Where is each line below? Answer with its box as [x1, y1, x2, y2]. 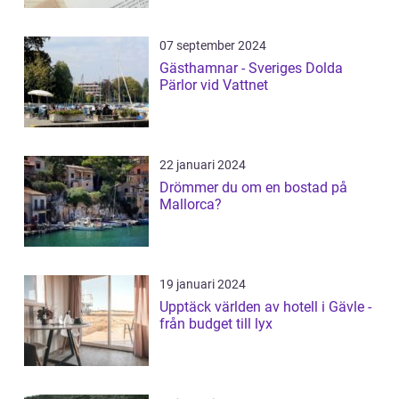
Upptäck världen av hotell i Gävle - [159, 297, 371, 315]
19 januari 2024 [159, 276, 246, 291]
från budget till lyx [159, 314, 273, 332]
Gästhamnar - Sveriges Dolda [159, 59, 343, 77]
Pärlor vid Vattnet [159, 76, 268, 94]
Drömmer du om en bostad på [159, 178, 347, 196]
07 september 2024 [159, 37, 266, 53]
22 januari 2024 [159, 157, 246, 172]
